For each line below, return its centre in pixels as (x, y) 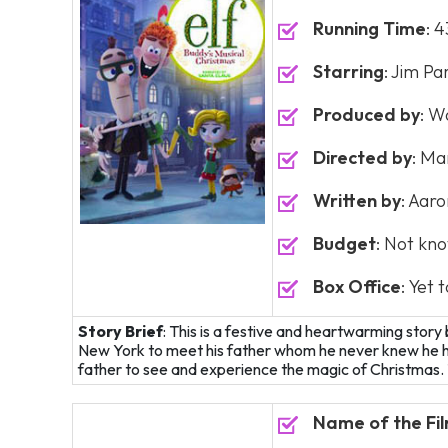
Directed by (362, 157)
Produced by (366, 114)
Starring (348, 71)
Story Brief (120, 331)
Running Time (369, 28)
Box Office (357, 286)
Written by (357, 200)
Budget (344, 243)
